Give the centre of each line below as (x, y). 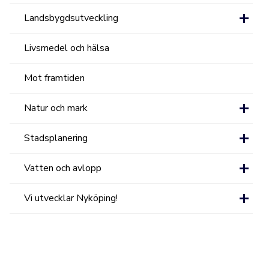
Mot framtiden (55, 78)
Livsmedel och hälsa (67, 48)
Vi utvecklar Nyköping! (71, 198)
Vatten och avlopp (63, 168)
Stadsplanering (56, 138)
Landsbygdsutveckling (71, 18)
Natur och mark (56, 108)
